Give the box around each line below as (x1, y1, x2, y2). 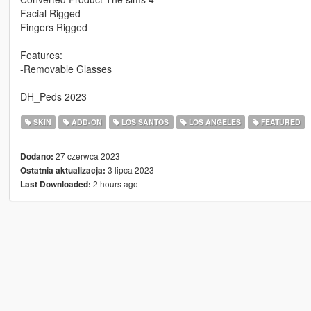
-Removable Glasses (19, 62, 112, 76)
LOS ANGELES (186, 117, 241, 128)
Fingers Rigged (19, 20, 87, 35)
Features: (19, 48, 62, 62)
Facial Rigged (19, 6, 81, 21)
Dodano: (19, 151, 53, 163)
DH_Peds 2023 (19, 90, 87, 104)
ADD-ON (69, 117, 102, 128)
